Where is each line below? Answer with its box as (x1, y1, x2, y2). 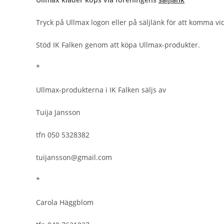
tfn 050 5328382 (36, 130, 89, 139)
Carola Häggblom (36, 197, 93, 207)
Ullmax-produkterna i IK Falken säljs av (36, 85, 166, 94)
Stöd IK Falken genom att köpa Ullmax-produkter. (36, 40, 200, 49)
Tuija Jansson (36, 107, 80, 117)
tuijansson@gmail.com (36, 152, 112, 162)
